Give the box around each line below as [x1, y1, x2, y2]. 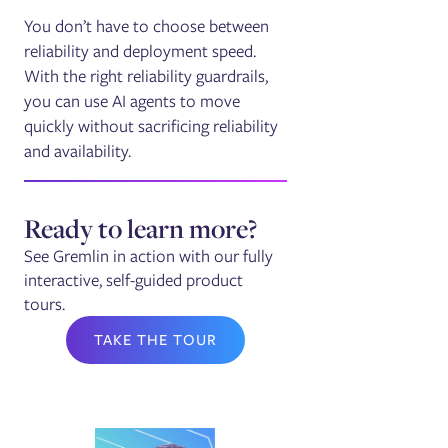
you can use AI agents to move [24, 88, 241, 113]
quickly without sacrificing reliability [24, 113, 279, 138]
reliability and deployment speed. [24, 38, 257, 63]
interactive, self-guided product [24, 267, 244, 292]
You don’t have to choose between [24, 13, 270, 38]
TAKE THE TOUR [93, 328, 217, 351]
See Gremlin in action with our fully [24, 243, 274, 268]
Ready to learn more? [24, 210, 258, 246]
